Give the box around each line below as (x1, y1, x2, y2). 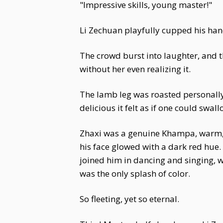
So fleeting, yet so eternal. (80, 193, 179, 205)
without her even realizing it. (80, 63, 191, 75)
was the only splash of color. (80, 168, 190, 179)
